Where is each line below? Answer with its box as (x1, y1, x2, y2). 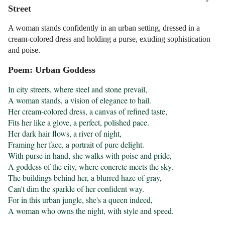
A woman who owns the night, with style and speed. (8, 205, 174, 216)
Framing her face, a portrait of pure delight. (8, 139, 145, 150)
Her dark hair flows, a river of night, (8, 128, 122, 139)
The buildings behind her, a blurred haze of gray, (8, 172, 162, 183)
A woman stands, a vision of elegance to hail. (8, 95, 152, 106)
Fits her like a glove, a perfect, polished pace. (8, 117, 150, 128)
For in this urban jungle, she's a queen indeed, (8, 194, 153, 205)
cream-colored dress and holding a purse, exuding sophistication (8, 35, 211, 44)
